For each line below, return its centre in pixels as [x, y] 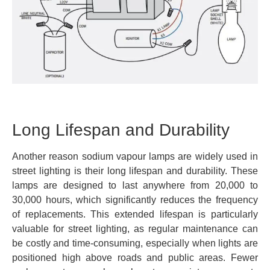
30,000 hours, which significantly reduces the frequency [135, 199]
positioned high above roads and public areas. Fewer [135, 257]
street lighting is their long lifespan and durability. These [135, 171]
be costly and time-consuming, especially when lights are [135, 243]
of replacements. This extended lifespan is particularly [135, 214]
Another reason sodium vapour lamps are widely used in [135, 156]
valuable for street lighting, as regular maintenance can [135, 228]
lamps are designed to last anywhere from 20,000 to [135, 185]
